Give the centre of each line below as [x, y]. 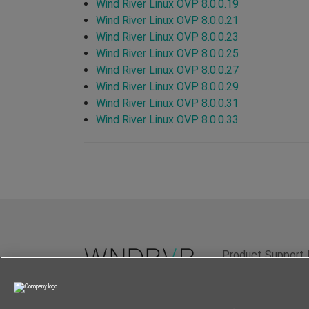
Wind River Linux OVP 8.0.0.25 [167, 53]
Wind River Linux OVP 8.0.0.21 [167, 20]
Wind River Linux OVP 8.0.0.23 [167, 37]
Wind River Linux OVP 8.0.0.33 [167, 119]
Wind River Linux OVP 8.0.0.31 [167, 103]
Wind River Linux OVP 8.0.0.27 [167, 70]
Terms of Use [252, 293]
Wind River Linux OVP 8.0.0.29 [167, 86]
